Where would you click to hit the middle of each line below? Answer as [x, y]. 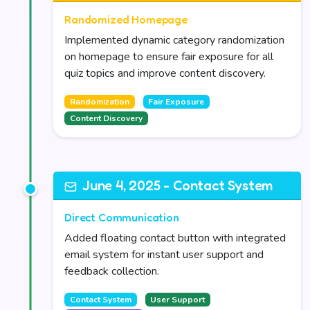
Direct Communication [122, 217]
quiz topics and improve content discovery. [165, 73]
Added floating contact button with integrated [175, 238]
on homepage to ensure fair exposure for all [169, 57]
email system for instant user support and [164, 255]
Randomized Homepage [126, 19]
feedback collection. [112, 271]
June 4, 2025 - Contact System [178, 185]
